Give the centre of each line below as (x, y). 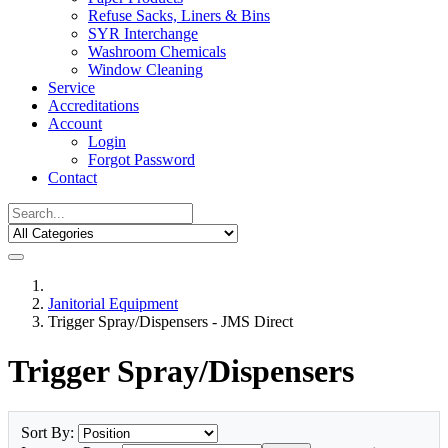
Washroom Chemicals (157, 52)
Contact (72, 178)
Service (71, 88)
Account (75, 124)
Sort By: (49, 433)
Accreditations (93, 106)
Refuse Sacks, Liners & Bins (179, 16)
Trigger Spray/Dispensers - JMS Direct (170, 322)
